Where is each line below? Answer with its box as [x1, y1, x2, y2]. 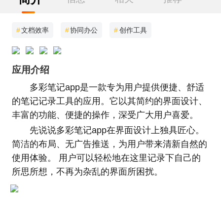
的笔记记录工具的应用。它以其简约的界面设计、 [11, 96, 207, 106]
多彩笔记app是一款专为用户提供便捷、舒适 [29, 82, 204, 92]
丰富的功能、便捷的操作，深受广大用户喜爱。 [11, 110, 198, 120]
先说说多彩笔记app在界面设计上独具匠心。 [29, 125, 204, 136]
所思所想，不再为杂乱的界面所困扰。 [11, 167, 163, 177]
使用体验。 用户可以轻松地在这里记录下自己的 [11, 153, 201, 163]
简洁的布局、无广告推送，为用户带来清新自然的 [11, 139, 207, 149]
